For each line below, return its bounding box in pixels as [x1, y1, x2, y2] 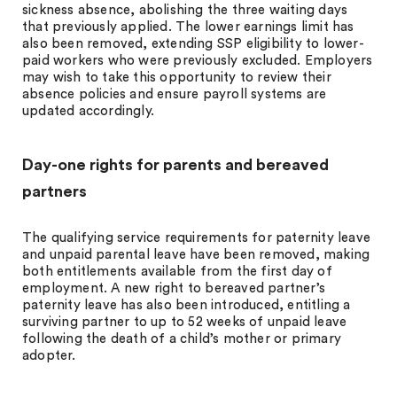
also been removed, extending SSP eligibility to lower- [22, 37, 364, 51]
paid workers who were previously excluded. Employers [22, 54, 373, 67]
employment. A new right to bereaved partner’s [22, 282, 326, 295]
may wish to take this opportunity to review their [22, 71, 331, 84]
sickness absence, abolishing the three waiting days [22, 4, 348, 17]
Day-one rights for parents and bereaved [22, 157, 329, 173]
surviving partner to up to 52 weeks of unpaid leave [22, 315, 347, 329]
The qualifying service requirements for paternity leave [22, 231, 371, 245]
